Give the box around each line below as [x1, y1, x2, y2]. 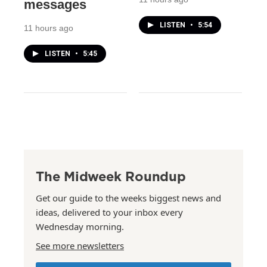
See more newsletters [36, 239, 124, 252]
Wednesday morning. [36, 220, 124, 232]
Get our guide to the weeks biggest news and [36, 191, 221, 204]
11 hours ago [24, 23, 73, 33]
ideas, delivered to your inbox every [36, 206, 183, 218]
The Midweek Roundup [36, 166, 186, 185]
